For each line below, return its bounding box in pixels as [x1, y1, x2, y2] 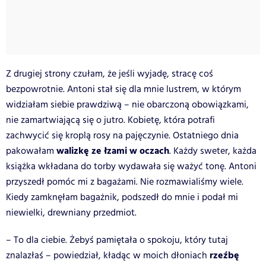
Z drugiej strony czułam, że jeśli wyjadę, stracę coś [6, 66, 213, 81]
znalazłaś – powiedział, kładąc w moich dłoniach [6, 248, 210, 262]
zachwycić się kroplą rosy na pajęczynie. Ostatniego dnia [6, 128, 239, 142]
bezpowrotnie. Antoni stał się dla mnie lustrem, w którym [6, 82, 241, 96]
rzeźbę [210, 248, 239, 263]
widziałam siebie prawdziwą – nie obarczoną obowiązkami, [6, 97, 249, 112]
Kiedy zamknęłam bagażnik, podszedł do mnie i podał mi [6, 190, 238, 204]
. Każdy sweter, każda [169, 144, 256, 158]
